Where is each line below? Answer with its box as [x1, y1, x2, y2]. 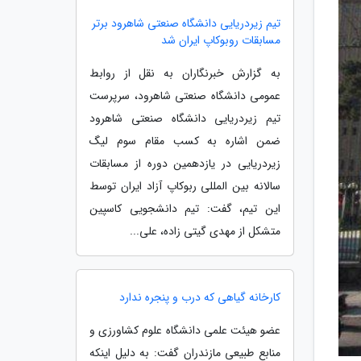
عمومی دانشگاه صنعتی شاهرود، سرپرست [89, 87, 280, 105]
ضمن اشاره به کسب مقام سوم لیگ [89, 132, 280, 150]
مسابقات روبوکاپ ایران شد [161, 31, 280, 49]
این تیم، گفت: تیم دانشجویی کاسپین [89, 200, 280, 218]
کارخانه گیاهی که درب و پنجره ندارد [119, 288, 280, 306]
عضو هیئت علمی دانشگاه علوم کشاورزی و [89, 322, 280, 339]
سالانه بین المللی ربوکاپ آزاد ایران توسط [89, 177, 280, 195]
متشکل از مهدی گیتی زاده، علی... [130, 222, 280, 240]
